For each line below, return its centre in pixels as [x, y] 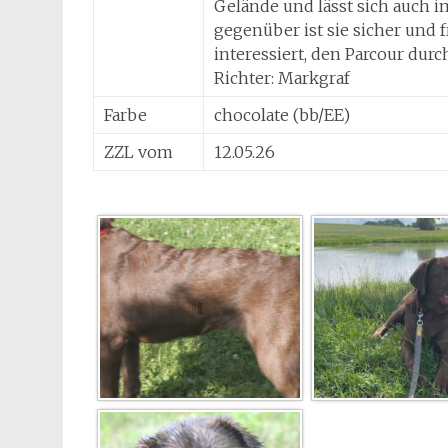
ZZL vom [138, 152]
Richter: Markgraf [282, 78]
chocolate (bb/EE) [282, 115]
